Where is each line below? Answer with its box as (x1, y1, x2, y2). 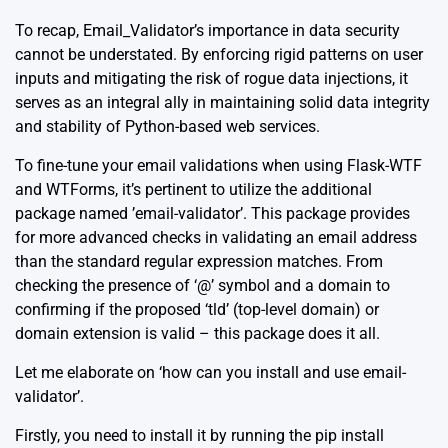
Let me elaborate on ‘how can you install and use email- (15, 362, 406, 382)
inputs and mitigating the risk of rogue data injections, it (15, 68, 408, 88)
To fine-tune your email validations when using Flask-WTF (15, 155, 422, 175)
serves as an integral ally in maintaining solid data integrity (15, 92, 430, 112)
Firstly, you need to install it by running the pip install (15, 425, 384, 445)
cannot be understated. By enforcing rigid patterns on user (15, 44, 423, 64)
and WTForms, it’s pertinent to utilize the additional (15, 179, 372, 199)
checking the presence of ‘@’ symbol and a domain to (15, 275, 390, 295)
